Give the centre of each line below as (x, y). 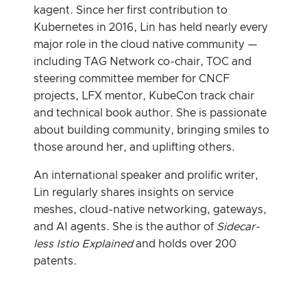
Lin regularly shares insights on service (134, 192)
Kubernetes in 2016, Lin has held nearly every (151, 27)
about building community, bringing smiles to (152, 130)
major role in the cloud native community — (146, 44)
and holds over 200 (185, 244)
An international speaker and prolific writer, (146, 175)
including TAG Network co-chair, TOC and (143, 61)
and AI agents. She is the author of (125, 226)
